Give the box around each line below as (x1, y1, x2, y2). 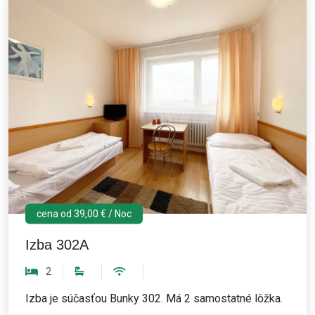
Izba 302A (25, 237, 89, 252)
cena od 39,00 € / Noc (37, 207, 131, 219)
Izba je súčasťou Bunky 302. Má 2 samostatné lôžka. (25, 292, 283, 305)
